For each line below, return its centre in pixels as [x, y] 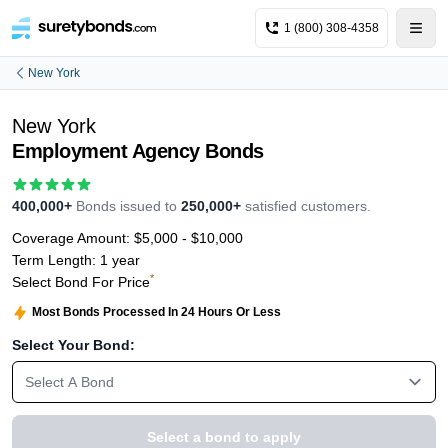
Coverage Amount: [73, 238]
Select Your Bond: [73, 344]
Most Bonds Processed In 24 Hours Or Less [156, 312]
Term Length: [56, 260]
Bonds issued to [126, 206]
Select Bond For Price [81, 282]
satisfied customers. [308, 206]
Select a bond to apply [224, 436]
